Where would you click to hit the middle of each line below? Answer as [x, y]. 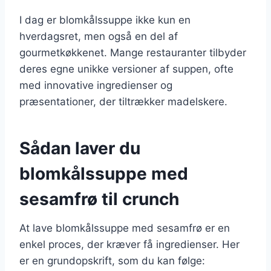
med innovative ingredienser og [96, 85]
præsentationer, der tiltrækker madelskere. [123, 101]
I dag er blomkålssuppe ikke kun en [105, 20]
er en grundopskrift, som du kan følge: [112, 260]
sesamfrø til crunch [99, 199]
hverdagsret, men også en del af [99, 36]
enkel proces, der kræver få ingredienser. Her [129, 244]
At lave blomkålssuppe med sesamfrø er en [125, 228]
